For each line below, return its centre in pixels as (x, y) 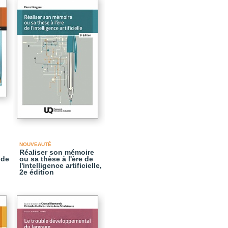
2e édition (37, 172)
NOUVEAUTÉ (35, 144)
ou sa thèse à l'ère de (56, 159)
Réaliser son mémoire (57, 152)
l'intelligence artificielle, (61, 165)
